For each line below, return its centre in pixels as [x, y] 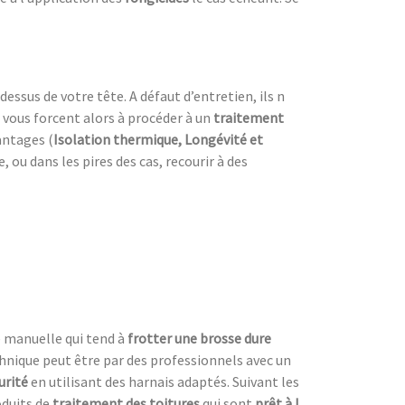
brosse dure [235, 338]
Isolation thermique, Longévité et [158, 139]
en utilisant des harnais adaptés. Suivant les [165, 381]
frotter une [162, 338]
